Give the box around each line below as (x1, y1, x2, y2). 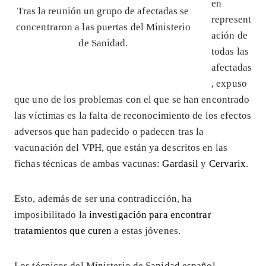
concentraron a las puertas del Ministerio (15, 21, 191, 33)
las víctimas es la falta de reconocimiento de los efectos (14, 109, 251, 121)
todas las (211, 45, 249, 57)
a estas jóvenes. (112, 224, 180, 236)
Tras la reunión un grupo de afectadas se (17, 5, 189, 17)
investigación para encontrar (88, 208, 211, 220)
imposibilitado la (14, 208, 89, 220)
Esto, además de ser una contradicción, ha (14, 192, 192, 204)
